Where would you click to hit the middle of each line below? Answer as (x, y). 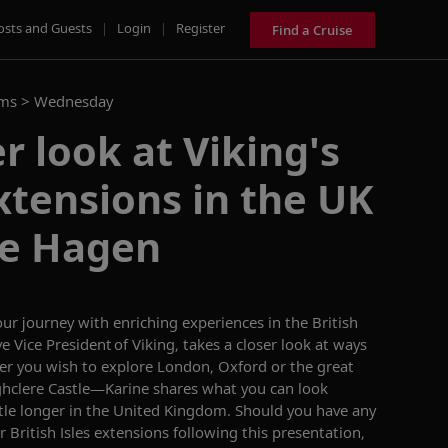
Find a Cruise (312, 29)
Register (200, 27)
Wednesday (73, 101)
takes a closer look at (256, 344)
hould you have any (309, 410)
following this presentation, (269, 432)
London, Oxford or (223, 366)
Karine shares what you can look (216, 388)
